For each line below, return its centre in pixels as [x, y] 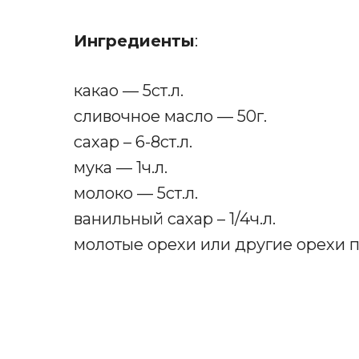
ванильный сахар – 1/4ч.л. [175, 219]
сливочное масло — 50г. [170, 117]
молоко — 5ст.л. [136, 194]
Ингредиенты [134, 41]
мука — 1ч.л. [121, 168]
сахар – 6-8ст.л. [133, 142]
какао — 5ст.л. [129, 91]
